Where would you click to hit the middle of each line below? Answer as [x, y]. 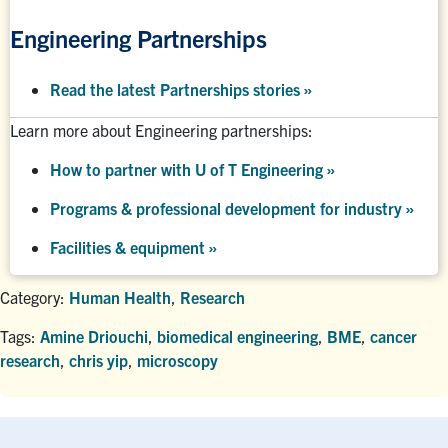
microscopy [177, 359]
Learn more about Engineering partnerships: [161, 129]
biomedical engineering [237, 335]
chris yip [98, 359]
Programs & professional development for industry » [232, 207]
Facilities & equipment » [133, 246]
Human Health [120, 296]
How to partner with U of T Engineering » [192, 168]
